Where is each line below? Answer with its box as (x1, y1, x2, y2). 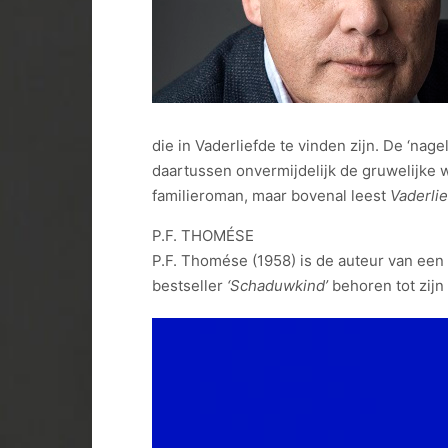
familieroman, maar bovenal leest (152, 186, 390, 205)
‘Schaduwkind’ (227, 276, 328, 295)
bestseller (152, 276, 227, 295)
